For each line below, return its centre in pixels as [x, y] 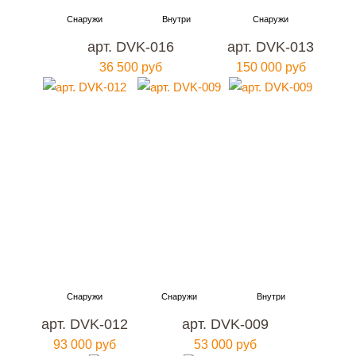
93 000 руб [85, 344]
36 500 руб [130, 67]
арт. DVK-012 [85, 324]
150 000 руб [271, 67]
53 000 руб [225, 344]
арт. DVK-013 [271, 47]
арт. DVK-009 [225, 324]
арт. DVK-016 [130, 47]
